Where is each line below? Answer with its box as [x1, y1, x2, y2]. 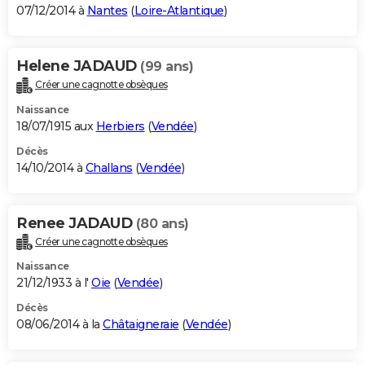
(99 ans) [140, 58, 193, 74]
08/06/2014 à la [16, 317, 103, 332]
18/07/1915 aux [16, 118, 96, 134]
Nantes [86, 2, 128, 18]
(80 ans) [135, 215, 189, 231]
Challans [85, 160, 133, 175]
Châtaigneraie [103, 317, 179, 332]
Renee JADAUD [16, 213, 136, 232]
